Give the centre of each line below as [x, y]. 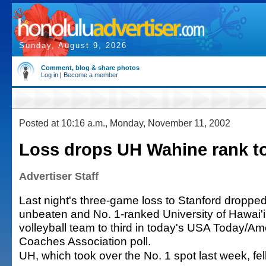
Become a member [91, 75]
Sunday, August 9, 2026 [73, 45]
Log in [50, 75]
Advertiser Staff [59, 176]
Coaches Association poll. [85, 241]
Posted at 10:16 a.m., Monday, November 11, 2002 [125, 123]
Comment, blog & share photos [90, 68]
